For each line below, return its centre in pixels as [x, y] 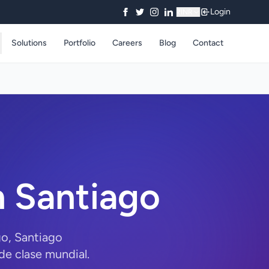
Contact [208, 43]
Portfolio [80, 43]
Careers [127, 43]
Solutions [29, 43]
